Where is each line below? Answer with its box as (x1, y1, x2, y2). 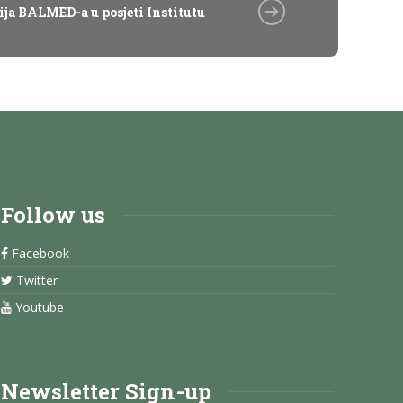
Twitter (13, 271, 58, 289)
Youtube (12, 298, 64, 316)
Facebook (8, 244, 69, 262)
